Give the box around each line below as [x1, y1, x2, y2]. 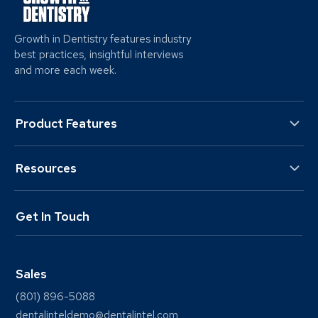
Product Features [16, 115, 117, 131]
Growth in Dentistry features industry [14, 31, 191, 46]
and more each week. [14, 62, 116, 77]
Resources [16, 160, 77, 176]
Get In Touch [16, 208, 89, 224]
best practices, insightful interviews [14, 47, 183, 62]
